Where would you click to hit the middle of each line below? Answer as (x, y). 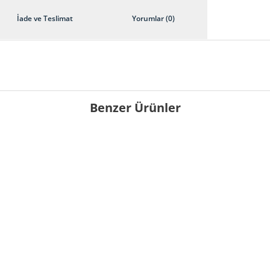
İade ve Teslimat (45, 18)
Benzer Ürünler (135, 108)
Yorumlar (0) (153, 18)
